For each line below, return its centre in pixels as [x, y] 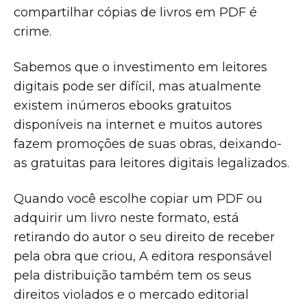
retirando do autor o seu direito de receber [144, 237]
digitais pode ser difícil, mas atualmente [137, 86]
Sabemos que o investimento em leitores [140, 67]
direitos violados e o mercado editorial [131, 294]
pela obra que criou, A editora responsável [143, 256]
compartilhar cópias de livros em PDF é [135, 12]
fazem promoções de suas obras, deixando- [148, 144]
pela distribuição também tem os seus [133, 275]
